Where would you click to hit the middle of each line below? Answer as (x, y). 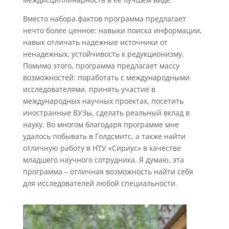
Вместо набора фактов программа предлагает (104, 18)
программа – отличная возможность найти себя (108, 171)
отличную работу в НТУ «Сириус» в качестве (102, 148)
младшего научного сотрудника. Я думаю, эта (103, 159)
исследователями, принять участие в (89, 89)
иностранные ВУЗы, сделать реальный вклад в (106, 112)
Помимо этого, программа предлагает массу (101, 65)
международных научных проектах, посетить (103, 101)
